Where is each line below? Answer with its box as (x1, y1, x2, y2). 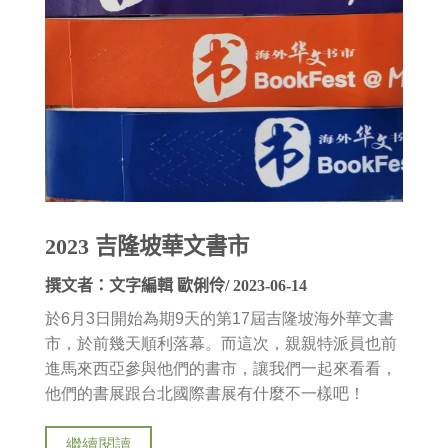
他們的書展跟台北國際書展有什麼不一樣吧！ (45, 384, 365, 402)
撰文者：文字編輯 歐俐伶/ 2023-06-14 (45, 276, 307, 294)
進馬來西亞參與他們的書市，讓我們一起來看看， (45, 359, 397, 377)
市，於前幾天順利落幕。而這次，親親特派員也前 (45, 334, 397, 352)
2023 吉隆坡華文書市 (45, 234, 249, 260)
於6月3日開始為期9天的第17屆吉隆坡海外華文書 (45, 309, 394, 327)
